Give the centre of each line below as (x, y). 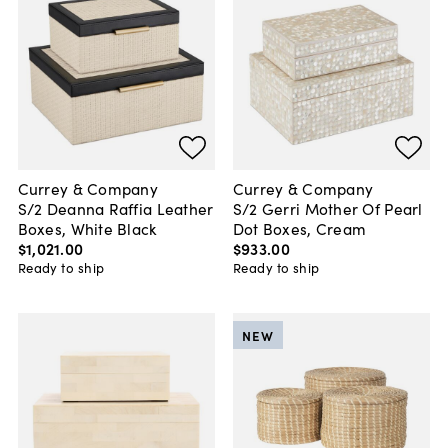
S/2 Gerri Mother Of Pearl (327, 208)
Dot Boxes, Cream (299, 228)
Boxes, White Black (87, 228)
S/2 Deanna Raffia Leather (115, 208)
